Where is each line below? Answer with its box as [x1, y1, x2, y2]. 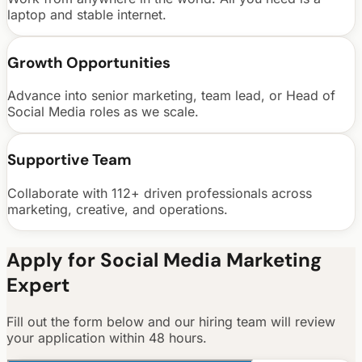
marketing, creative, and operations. [7, 200, 228, 217]
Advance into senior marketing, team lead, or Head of [7, 87, 335, 104]
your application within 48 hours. [6, 329, 207, 346]
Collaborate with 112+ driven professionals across [7, 184, 312, 201]
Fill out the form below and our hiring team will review [6, 313, 335, 330]
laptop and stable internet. [7, 6, 166, 23]
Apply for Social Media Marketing [6, 246, 322, 272]
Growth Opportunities [7, 52, 170, 73]
